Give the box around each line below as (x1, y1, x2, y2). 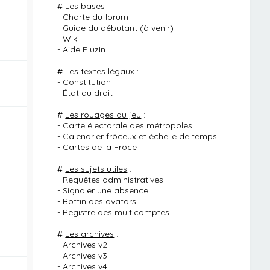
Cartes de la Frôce (63, 142, 137, 152)
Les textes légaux (65, 66, 135, 77)
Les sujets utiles (65, 163, 128, 174)
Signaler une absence (63, 185, 149, 196)
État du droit (63, 87, 113, 98)
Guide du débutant (63, 22, 138, 33)
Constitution (63, 77, 111, 87)
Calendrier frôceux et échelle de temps (63, 131, 218, 142)
